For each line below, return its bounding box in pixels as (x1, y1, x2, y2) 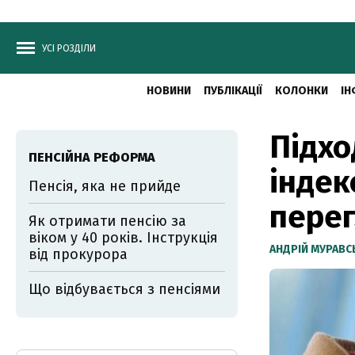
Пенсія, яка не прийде (29, 177, 181, 195)
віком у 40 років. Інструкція (29, 229, 218, 246)
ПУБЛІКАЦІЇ (203, 84, 262, 97)
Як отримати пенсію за (29, 212, 186, 230)
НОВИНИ (146, 84, 191, 97)
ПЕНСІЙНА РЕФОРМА (29, 150, 155, 165)
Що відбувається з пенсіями (29, 281, 220, 298)
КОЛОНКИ (274, 84, 328, 97)
